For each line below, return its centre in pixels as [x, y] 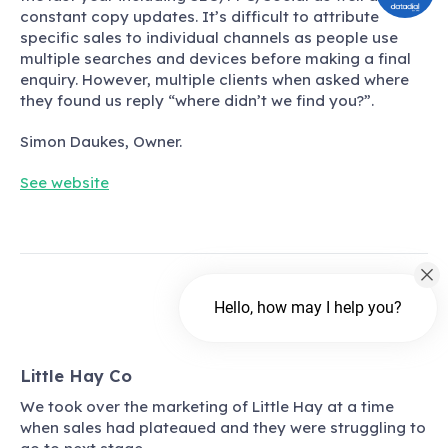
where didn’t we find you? [269, 100]
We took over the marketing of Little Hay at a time [207, 407]
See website [64, 182]
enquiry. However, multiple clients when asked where [214, 79]
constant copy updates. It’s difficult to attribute [199, 16]
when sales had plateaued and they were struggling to [223, 428]
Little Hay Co [76, 375]
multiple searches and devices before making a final [215, 58]
